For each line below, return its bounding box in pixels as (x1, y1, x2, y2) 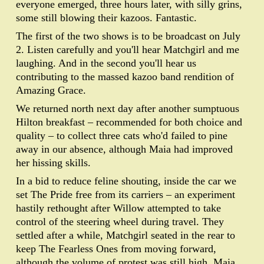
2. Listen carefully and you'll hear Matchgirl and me (16, 43, 239, 55)
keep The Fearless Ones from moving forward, (16, 242, 216, 255)
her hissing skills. (16, 156, 91, 169)
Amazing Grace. (16, 84, 86, 96)
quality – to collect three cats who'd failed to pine (16, 129, 227, 141)
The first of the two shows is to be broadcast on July (16, 29, 240, 42)
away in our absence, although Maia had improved (16, 143, 233, 155)
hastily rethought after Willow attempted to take (16, 202, 221, 214)
